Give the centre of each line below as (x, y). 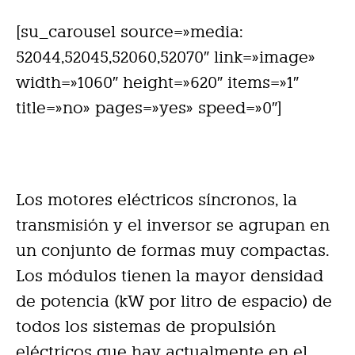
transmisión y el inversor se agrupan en (173, 225)
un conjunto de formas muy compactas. (173, 251)
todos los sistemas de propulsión (146, 327)
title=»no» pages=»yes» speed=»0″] (149, 108)
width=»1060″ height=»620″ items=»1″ (157, 83)
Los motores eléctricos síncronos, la (157, 200)
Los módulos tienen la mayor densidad (170, 276)
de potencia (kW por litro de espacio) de (174, 302)
